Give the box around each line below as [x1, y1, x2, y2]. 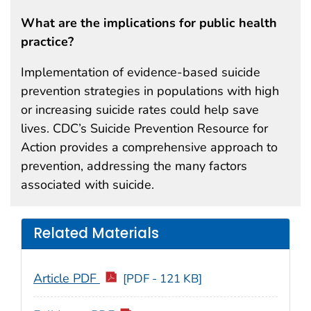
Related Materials [33, 224, 159, 244]
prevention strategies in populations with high [21, 82, 279, 99]
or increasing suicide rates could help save [21, 101, 259, 118]
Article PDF [33, 269, 100, 287]
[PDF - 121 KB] [122, 270, 202, 287]
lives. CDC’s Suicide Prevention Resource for [21, 119, 268, 137]
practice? [21, 33, 74, 50]
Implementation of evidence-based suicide [21, 63, 260, 81]
